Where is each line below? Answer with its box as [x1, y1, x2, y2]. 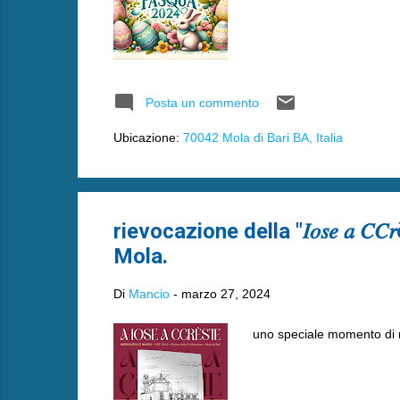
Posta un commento [145, 95, 259, 110]
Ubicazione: [112, 129, 183, 145]
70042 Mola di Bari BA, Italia [182, 129, 343, 145]
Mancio [128, 287, 170, 301]
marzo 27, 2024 [180, 287, 271, 301]
